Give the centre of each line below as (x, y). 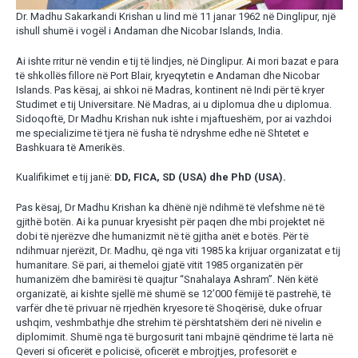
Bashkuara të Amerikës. (70, 147)
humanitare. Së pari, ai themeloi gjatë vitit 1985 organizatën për (159, 265)
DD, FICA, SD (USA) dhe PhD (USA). (200, 177)
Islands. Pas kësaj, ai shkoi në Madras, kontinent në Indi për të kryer (170, 89)
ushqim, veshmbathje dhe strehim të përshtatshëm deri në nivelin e (168, 322)
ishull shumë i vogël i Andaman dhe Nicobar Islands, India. (149, 31)
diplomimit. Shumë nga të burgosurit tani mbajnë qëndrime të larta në (174, 336)
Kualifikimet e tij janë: (65, 177)
